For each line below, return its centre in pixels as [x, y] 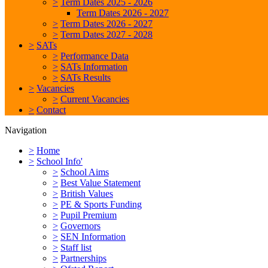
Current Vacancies [95, 99]
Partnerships [83, 258]
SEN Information [93, 236]
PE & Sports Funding [101, 204]
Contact [51, 109]
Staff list [76, 247]
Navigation [26, 130]
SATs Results [86, 77]
